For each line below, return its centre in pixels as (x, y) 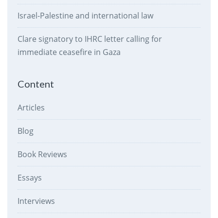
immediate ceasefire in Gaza (69, 52)
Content (36, 84)
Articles (31, 108)
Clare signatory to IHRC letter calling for (90, 39)
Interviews (36, 201)
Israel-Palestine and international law (85, 16)
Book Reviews (42, 154)
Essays (29, 178)
